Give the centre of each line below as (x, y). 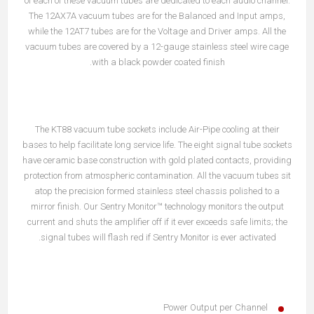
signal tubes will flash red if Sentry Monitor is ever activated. (158, 237)
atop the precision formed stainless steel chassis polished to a (157, 191)
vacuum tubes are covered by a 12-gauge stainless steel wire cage (157, 46)
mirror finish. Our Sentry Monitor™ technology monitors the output (157, 206)
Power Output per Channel (216, 307)
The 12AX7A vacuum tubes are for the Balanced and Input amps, (157, 15)
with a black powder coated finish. (158, 62)
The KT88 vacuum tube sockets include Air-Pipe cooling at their (157, 129)
